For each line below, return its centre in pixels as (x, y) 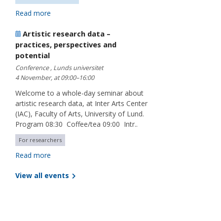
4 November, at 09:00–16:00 (55, 78)
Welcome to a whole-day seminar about (79, 93)
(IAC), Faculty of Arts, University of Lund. (82, 114)
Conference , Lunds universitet (59, 68)
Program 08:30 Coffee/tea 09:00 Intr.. (76, 124)
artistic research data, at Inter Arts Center (81, 104)
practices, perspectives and (66, 45)
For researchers (40, 140)
